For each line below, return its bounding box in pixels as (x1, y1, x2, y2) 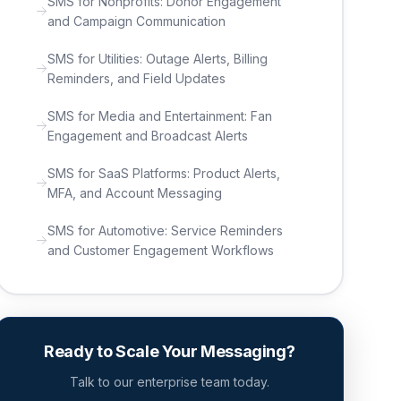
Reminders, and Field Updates (47, 70, 226, 86)
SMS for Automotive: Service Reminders (47, 222, 284, 238)
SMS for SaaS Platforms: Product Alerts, (47, 165, 281, 181)
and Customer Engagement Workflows (47, 242, 275, 258)
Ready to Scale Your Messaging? (44, 342, 295, 361)
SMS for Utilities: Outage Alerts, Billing (47, 50, 269, 66)
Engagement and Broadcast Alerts (47, 127, 249, 143)
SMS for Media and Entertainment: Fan (47, 107, 273, 124)
